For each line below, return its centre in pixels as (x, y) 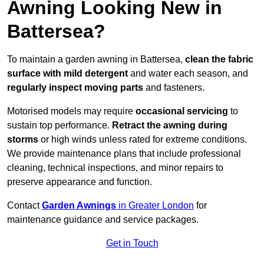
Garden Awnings (79, 206)
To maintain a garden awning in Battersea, (96, 60)
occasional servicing (182, 111)
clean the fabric (219, 60)
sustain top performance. (60, 126)
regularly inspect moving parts (75, 88)
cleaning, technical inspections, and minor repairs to (115, 168)
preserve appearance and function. (80, 182)
